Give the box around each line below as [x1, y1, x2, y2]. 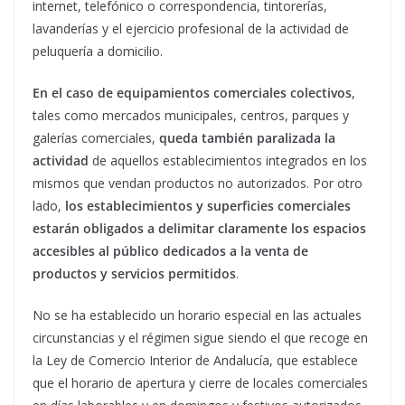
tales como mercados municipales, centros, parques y [33, 107, 349, 125]
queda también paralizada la [159, 129, 335, 147]
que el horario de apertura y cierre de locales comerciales [33, 374, 368, 392]
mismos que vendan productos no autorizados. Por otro [33, 174, 363, 193]
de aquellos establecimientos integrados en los [89, 152, 367, 170]
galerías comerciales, [33, 129, 159, 147]
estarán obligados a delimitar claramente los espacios [33, 220, 366, 238]
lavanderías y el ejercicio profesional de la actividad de [33, 20, 349, 38]
